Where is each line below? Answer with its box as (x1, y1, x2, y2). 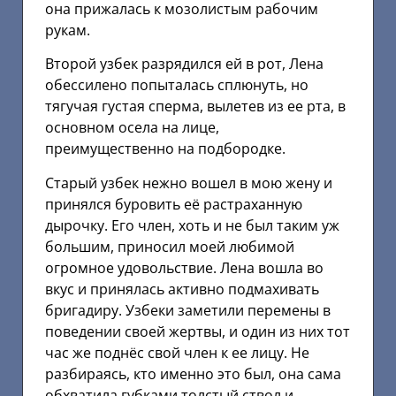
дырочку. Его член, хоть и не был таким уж (45, 215, 339, 235)
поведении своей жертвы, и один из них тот (45, 321, 350, 341)
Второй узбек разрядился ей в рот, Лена (45, 54, 324, 74)
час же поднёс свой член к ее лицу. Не (45, 342, 309, 362)
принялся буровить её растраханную (45, 194, 302, 214)
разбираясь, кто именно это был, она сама (45, 363, 341, 384)
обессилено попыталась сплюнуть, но (45, 75, 308, 95)
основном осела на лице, (45, 118, 219, 138)
